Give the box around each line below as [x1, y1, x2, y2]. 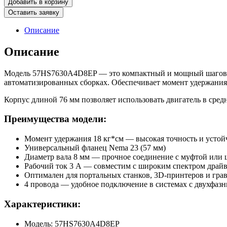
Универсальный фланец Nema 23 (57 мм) [24, 143, 166, 153]
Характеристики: [4, 198, 81, 209]
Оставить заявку [8, 8, 59, 16]
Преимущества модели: [4, 113, 106, 125]
